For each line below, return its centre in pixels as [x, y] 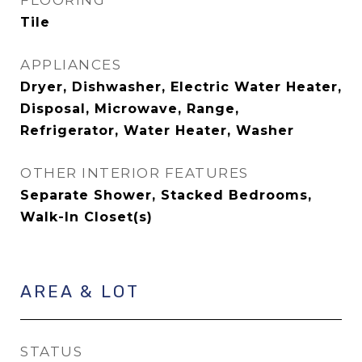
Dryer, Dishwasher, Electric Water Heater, [181, 87]
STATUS [51, 351]
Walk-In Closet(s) [86, 217]
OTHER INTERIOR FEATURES [135, 173]
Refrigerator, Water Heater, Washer [157, 130]
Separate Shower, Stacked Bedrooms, [166, 195]
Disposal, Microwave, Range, [130, 109]
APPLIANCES [71, 65]
